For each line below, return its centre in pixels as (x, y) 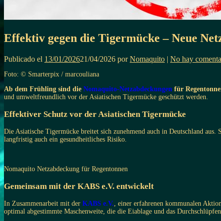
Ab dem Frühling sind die (44, 89)
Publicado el (24, 59)
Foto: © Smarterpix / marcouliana (52, 74)
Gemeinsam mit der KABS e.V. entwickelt (79, 186)
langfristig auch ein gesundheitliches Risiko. (65, 139)
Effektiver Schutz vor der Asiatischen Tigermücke (95, 114)
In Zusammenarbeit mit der (43, 203)
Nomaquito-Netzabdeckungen (128, 89)
